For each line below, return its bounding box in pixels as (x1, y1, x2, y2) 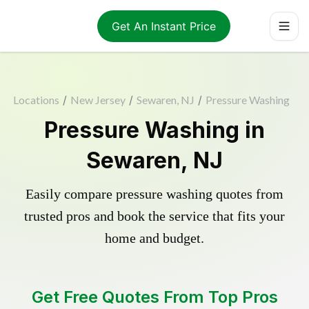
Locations (12, 93, 59, 106)
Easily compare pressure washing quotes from (26, 186, 283, 201)
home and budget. (105, 230, 204, 246)
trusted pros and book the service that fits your (24, 208, 285, 223)
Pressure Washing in (44, 117, 265, 143)
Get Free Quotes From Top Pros (31, 287, 278, 307)
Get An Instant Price (111, 19, 216, 33)
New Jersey (70, 93, 126, 106)
